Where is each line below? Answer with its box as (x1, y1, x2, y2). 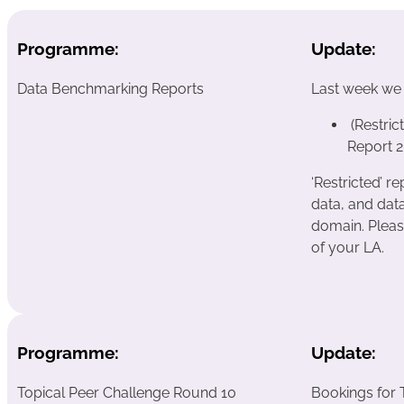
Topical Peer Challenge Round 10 (16, 383, 236, 401)
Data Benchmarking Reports (16, 80, 204, 98)
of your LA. (311, 239, 385, 257)
